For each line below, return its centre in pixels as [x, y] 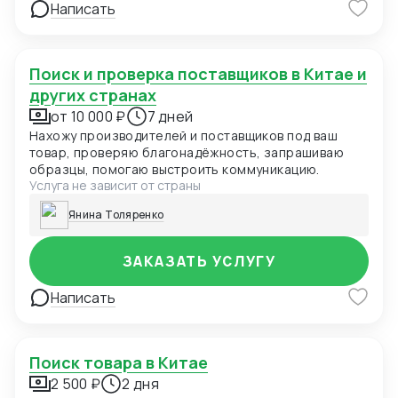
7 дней [170, 117]
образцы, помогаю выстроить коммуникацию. [175, 170]
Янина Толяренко [116, 215]
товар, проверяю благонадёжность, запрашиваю [187, 153]
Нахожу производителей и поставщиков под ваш [184, 136]
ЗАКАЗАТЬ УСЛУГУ [199, 262]
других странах [93, 96]
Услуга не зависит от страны [115, 186]
